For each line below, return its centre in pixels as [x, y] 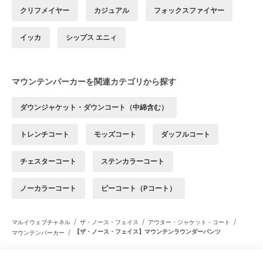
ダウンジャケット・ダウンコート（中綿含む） [94, 107]
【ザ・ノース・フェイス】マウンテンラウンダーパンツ [147, 231]
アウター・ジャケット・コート [189, 222]
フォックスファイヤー [189, 10]
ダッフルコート [185, 134]
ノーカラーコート [48, 188]
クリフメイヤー [45, 10]
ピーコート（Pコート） [139, 188]
